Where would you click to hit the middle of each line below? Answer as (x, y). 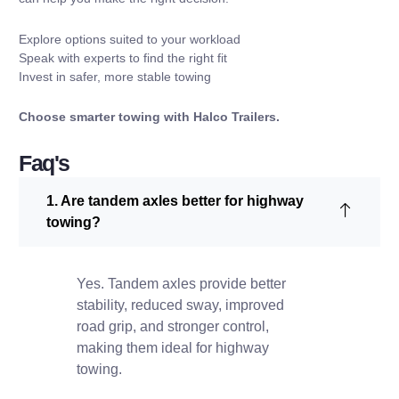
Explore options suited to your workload (130, 39)
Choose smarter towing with (106, 117)
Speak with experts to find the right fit (123, 57)
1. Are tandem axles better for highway (175, 200)
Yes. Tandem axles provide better (181, 283)
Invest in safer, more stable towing (115, 76)
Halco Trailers (235, 117)
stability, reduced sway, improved (180, 305)
